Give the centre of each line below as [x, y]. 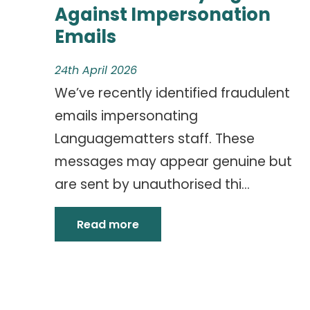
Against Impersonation [163, 15]
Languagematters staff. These [155, 139]
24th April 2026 [96, 70]
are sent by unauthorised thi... [152, 184]
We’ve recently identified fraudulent [172, 93]
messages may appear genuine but [173, 162]
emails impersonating [126, 116]
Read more [108, 225]
